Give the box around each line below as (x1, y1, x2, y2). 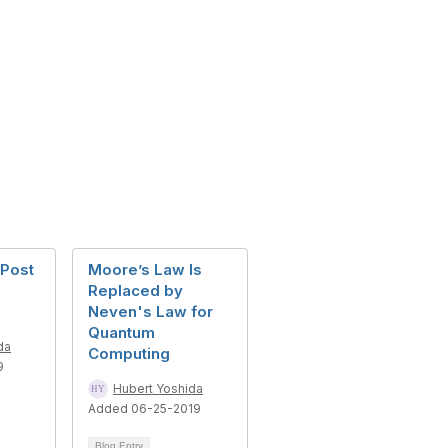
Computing (88, 344, 170, 363)
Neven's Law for (88, 302, 213, 321)
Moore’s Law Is (88, 260, 202, 279)
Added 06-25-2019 (88, 401, 201, 416)
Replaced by (88, 281, 183, 300)
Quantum (88, 323, 155, 342)
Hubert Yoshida (113, 381, 203, 396)
